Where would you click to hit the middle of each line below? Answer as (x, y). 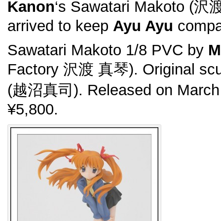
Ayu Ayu (143, 26)
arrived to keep (60, 26)
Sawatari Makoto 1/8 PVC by (108, 50)
